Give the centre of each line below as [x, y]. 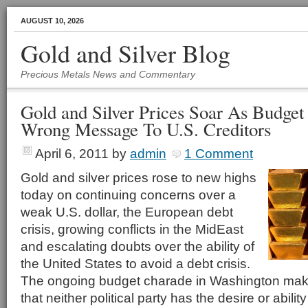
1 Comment [219, 153]
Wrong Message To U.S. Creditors [146, 129]
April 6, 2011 [72, 153]
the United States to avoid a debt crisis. [137, 263]
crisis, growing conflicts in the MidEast [132, 229]
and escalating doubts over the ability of [137, 246]
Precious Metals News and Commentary [108, 74]
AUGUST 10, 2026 [52, 21]
